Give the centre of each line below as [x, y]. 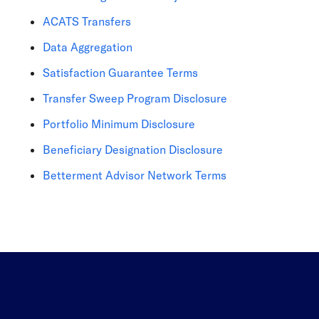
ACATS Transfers [87, 21]
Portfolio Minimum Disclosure [119, 123]
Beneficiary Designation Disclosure [133, 149]
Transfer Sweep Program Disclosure [135, 98]
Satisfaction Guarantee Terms [120, 72]
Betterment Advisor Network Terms [135, 174]
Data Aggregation [88, 46]
